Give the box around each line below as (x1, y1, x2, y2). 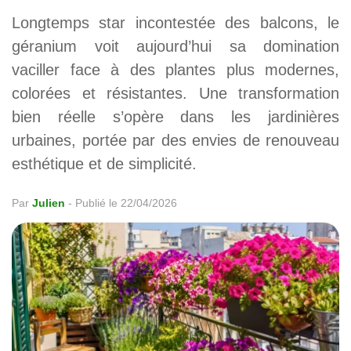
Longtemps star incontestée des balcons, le (12, 14, 339, 32)
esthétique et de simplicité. (12, 155, 197, 173)
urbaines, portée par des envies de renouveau (12, 132, 339, 150)
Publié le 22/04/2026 (75, 197, 177, 210)
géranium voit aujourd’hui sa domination (12, 38, 339, 56)
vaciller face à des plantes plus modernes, (12, 61, 339, 79)
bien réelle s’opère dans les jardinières (12, 108, 339, 126)
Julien (32, 197, 65, 210)
